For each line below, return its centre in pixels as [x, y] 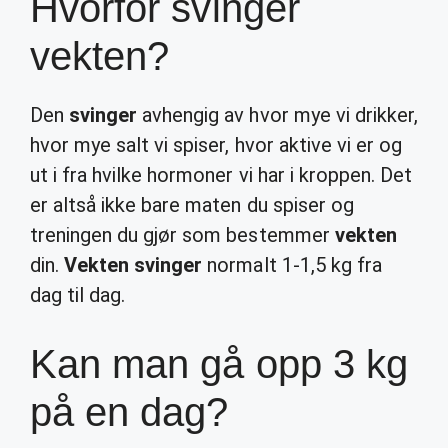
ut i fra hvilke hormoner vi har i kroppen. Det [221, 175]
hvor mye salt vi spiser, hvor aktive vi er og [216, 145]
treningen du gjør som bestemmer [182, 235]
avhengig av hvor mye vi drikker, [277, 115]
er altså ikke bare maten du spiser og [192, 205]
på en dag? [129, 412]
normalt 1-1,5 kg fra [292, 265]
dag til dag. [78, 295]
